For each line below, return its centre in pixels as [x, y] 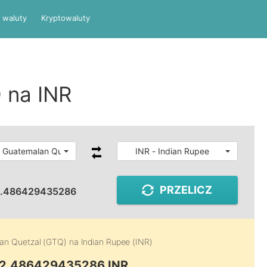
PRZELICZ [186, 190]
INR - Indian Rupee [172, 151]
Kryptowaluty [66, 18]
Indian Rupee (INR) [117, 242]
